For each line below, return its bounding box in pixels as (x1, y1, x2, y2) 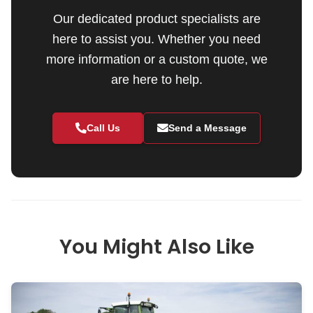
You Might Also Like (59, 233, 254, 261)
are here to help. (110, 72, 203, 87)
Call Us (86, 122, 120, 134)
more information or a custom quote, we (45, 52, 268, 66)
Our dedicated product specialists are (52, 11, 261, 26)
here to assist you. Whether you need (52, 31, 261, 46)
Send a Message (168, 122, 247, 134)
